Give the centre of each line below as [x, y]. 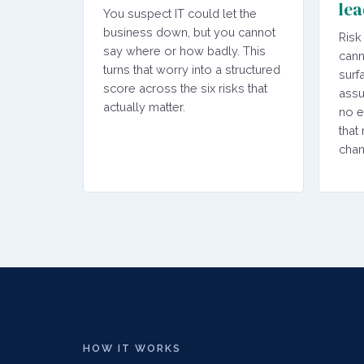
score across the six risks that [185, 88]
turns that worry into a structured [192, 69]
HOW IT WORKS [132, 348]
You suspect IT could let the [180, 13]
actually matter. [144, 107]
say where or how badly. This [184, 51]
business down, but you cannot [189, 32]
